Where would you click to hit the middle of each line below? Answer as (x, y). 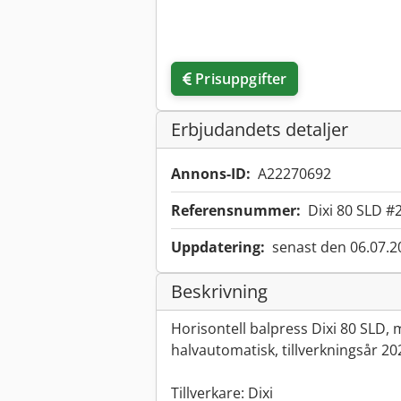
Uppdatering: (218, 247)
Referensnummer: (236, 211)
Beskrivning (219, 292)
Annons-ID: (211, 174)
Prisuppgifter (241, 79)
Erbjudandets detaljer (260, 130)
